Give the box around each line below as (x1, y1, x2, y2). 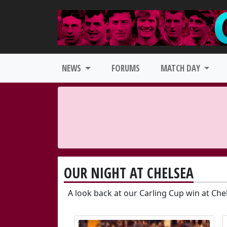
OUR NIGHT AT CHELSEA (64, 163, 194, 182)
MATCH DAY (160, 62, 202, 74)
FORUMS (111, 62, 140, 74)
